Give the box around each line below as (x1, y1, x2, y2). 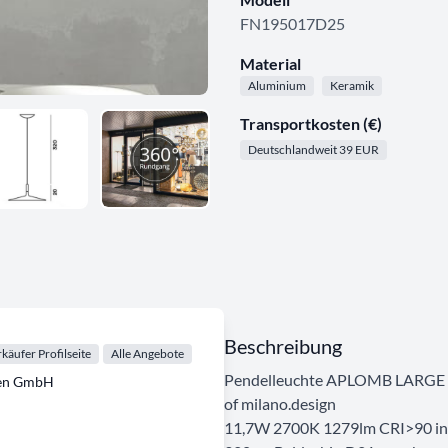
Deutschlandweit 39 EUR (248, 142, 379, 157)
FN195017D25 (240, 14, 345, 33)
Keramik (330, 78, 374, 93)
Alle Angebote (111, 345, 184, 361)
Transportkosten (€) (240, 114, 382, 133)
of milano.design (224, 393, 336, 413)
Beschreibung (224, 333, 342, 358)
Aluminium (248, 78, 306, 93)
